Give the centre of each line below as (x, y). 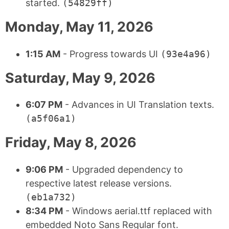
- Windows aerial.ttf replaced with (138, 211)
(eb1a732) (51, 197)
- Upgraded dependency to (123, 169)
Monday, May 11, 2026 (79, 27)
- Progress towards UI (110, 54)
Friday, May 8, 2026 (71, 143)
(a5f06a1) (51, 119)
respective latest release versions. (99, 183)
